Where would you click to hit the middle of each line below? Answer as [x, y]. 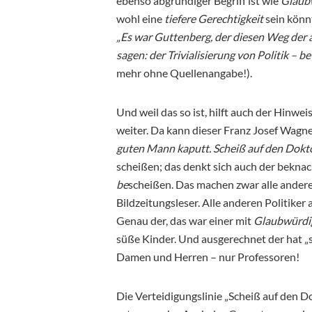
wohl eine [140, 18]
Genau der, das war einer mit [185, 220]
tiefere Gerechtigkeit [214, 18]
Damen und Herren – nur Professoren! [208, 256]
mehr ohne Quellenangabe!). [185, 72]
